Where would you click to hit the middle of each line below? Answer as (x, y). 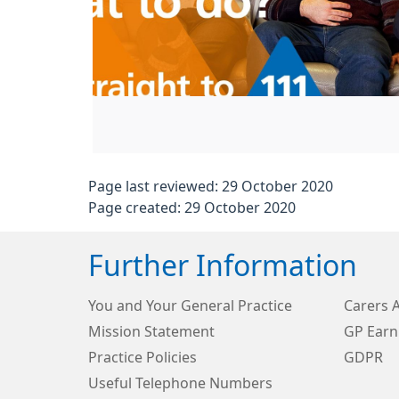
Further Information (223, 267)
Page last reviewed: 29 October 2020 (211, 187)
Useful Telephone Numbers (180, 383)
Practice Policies (142, 358)
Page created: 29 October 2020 (192, 208)
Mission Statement (151, 332)
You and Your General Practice (190, 306)
